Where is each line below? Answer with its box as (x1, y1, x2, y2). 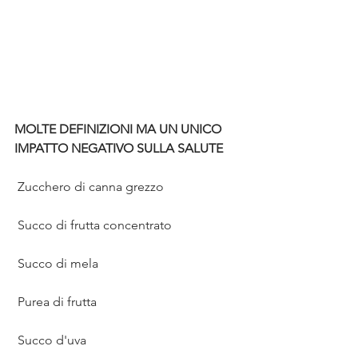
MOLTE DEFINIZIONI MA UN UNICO (14, 121, 225, 137)
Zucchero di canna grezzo (18, 179, 164, 194)
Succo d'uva (18, 332, 86, 348)
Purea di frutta (18, 294, 97, 309)
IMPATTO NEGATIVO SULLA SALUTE (14, 141, 223, 156)
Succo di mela (18, 256, 98, 271)
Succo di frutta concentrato (18, 217, 172, 233)
